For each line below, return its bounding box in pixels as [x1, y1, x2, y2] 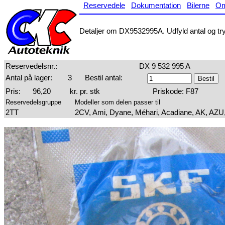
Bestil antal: [85, 73, 123, 82]
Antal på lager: [6, 73, 52, 82]
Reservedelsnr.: [6, 62, 57, 70]
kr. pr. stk [70, 87, 100, 95]
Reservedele [83, 1, 125, 10]
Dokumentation [131, 1, 181, 10]
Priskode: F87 [153, 87, 198, 95]
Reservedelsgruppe [6, 98, 61, 106]
